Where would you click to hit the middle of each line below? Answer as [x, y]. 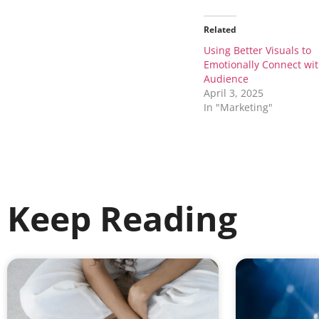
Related [220, 30]
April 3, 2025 [234, 93]
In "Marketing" [238, 108]
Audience [226, 79]
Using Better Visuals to [257, 51]
